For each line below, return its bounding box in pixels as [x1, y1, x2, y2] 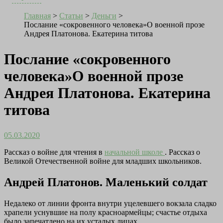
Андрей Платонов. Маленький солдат [4, 175, 208, 189]
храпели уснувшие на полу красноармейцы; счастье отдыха [4, 208, 207, 217]
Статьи [59, 11, 83, 20]
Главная [24, 11, 51, 20]
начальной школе [105, 148, 165, 157]
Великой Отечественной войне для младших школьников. [4, 157, 202, 166]
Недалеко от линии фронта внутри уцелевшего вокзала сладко [4, 199, 217, 208]
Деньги [92, 11, 116, 20]
